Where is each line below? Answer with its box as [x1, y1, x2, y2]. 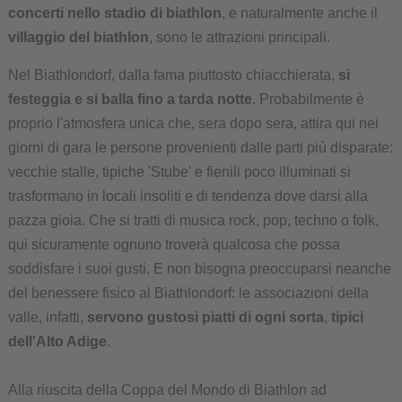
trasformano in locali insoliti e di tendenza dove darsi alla [7, 188, 368, 205]
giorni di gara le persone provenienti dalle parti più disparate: [7, 140, 393, 156]
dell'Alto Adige [7, 334, 107, 350]
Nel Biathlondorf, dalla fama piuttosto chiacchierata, [7, 67, 338, 83]
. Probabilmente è [251, 92, 364, 108]
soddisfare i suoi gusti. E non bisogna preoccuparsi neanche [7, 261, 391, 277]
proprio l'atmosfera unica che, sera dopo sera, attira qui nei [7, 116, 379, 132]
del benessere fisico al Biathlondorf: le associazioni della [7, 285, 369, 301]
